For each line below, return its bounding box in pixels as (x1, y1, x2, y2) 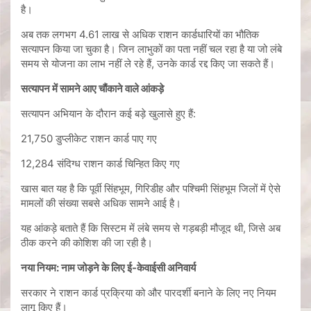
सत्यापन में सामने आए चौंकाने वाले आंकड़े (21, 82, 164, 96)
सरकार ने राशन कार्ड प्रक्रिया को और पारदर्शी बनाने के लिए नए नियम (21, 286, 276, 300)
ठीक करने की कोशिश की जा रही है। (21, 236, 153, 250)
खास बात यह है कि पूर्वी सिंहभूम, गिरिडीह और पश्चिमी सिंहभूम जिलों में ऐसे (21, 182, 280, 196)
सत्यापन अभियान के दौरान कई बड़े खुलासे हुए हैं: (21, 107, 196, 121)
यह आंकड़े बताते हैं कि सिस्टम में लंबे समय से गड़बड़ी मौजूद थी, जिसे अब (21, 221, 280, 235)
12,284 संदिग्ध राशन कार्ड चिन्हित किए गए (21, 157, 180, 171)
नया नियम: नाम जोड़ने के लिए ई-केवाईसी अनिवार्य (21, 261, 196, 275)
